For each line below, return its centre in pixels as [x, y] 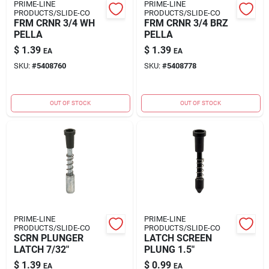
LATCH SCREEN [178, 238]
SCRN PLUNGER [48, 238]
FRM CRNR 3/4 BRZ [186, 23]
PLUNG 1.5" [169, 249]
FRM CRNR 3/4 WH [54, 23]
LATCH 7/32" [41, 249]
